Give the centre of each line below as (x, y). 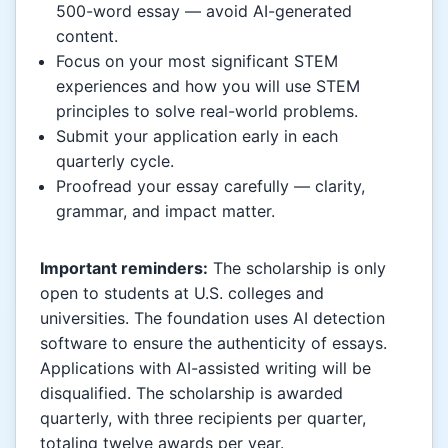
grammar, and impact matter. (165, 210)
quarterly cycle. (115, 160)
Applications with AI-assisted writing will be (205, 367)
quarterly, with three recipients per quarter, (203, 417)
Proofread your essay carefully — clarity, (210, 185)
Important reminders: (124, 267)
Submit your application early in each (197, 135)
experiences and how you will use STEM (208, 85)
